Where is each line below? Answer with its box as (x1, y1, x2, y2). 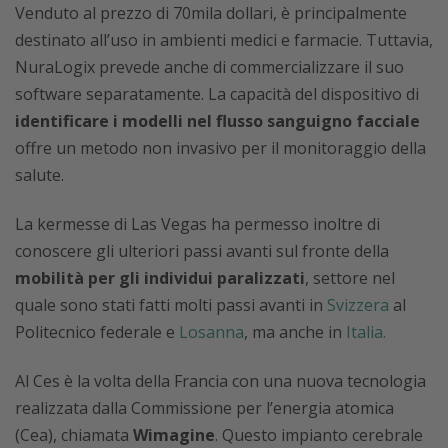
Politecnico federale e (15, 321, 179, 343)
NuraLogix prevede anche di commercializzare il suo (15, 56, 404, 78)
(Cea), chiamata (15, 424, 133, 446)
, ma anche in (244, 321, 346, 343)
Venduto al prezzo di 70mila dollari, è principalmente (15, 2, 407, 24)
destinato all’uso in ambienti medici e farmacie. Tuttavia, (15, 29, 433, 51)
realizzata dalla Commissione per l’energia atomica (15, 397, 394, 419)
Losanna (179, 321, 244, 343)
